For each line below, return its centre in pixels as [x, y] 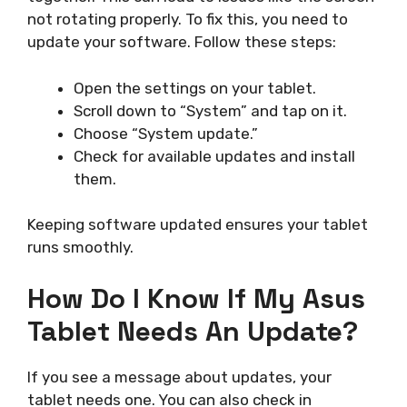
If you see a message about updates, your [179, 377]
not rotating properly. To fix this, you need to [188, 20]
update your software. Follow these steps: [182, 42]
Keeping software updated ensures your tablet [198, 225]
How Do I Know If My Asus [196, 298]
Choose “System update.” [166, 133]
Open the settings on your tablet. [195, 88]
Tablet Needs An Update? [193, 331]
